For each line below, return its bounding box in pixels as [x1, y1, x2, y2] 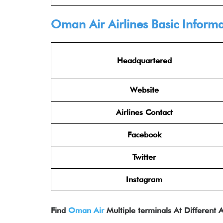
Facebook [127, 130, 161, 139]
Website [129, 85, 159, 95]
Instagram [126, 175, 162, 184]
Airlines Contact [115, 108, 173, 117]
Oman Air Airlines [51, 17, 148, 31]
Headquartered [116, 56, 172, 65]
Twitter [132, 152, 156, 162]
